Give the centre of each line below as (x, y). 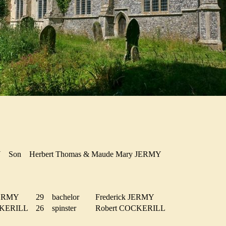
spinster (67, 208)
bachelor (69, 197)
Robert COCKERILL (133, 208)
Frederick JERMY (128, 197)
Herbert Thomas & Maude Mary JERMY (97, 154)
